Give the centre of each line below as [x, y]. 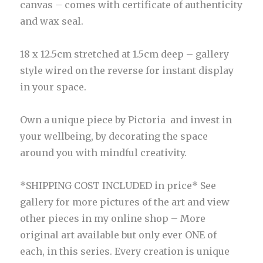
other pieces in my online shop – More [113, 218]
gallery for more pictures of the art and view [125, 202]
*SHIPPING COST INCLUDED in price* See [118, 185]
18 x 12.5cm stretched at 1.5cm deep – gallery [125, 54]
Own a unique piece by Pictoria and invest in [126, 119]
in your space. [53, 87]
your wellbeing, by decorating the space [114, 136]
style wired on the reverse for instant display [127, 70]
